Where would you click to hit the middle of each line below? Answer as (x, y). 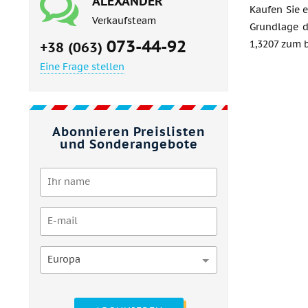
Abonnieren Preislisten (129, 132)
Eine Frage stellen (82, 67)
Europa (64, 259)
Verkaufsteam (124, 21)
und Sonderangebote (129, 144)
